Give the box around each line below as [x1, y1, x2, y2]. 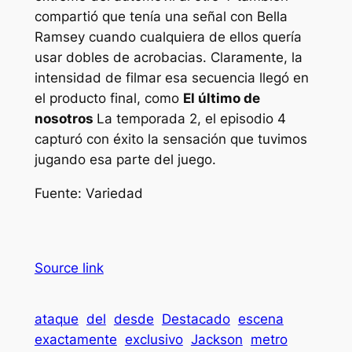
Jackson [190, 331, 243, 347]
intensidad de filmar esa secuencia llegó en [34, 69, 309, 86]
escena [237, 310, 284, 327]
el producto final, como [34, 90, 183, 106]
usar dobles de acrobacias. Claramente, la [34, 49, 302, 65]
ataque [34, 310, 79, 327]
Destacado [161, 310, 230, 327]
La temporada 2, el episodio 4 [96, 110, 286, 126]
